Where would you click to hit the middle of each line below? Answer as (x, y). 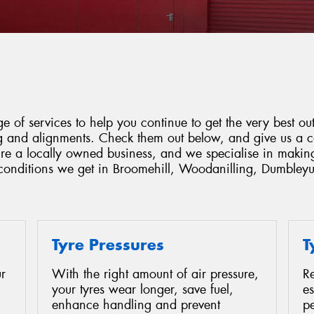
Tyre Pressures (108, 244)
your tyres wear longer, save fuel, (143, 290)
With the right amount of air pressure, (155, 274)
